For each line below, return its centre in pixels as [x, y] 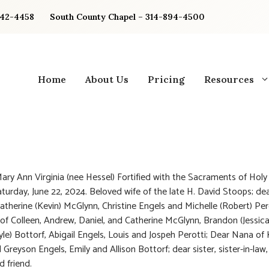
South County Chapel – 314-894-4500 [127, 17]
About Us [107, 79]
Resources [229, 79]
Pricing [166, 79]
